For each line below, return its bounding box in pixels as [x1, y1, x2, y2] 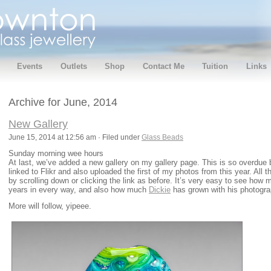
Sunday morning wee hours [8, 148, 103, 158]
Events [17, 62, 43, 71]
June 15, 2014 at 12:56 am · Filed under [8, 133, 142, 141]
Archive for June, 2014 [8, 96, 117, 108]
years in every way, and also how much [8, 184, 149, 194]
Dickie [149, 184, 171, 194]
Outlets [60, 62, 87, 71]
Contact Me [142, 62, 184, 71]
